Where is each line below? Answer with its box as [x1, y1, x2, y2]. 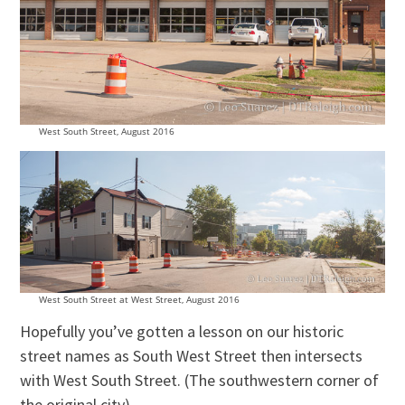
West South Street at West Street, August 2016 [38, 292, 240, 306]
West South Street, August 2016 [38, 124, 174, 137]
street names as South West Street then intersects [20, 344, 363, 366]
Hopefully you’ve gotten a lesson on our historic [20, 320, 344, 342]
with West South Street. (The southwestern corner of [20, 369, 380, 391]
